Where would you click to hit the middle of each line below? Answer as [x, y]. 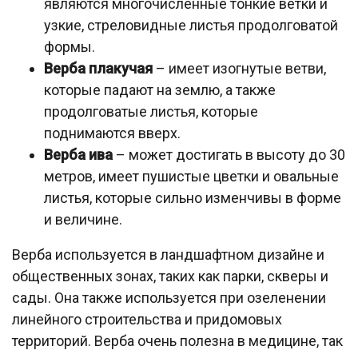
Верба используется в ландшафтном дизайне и [168, 255]
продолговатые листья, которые [151, 112]
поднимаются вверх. [112, 133]
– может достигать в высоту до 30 [229, 155]
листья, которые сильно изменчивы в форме [193, 198]
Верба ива [78, 155]
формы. [70, 47]
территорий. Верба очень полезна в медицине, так [177, 341]
